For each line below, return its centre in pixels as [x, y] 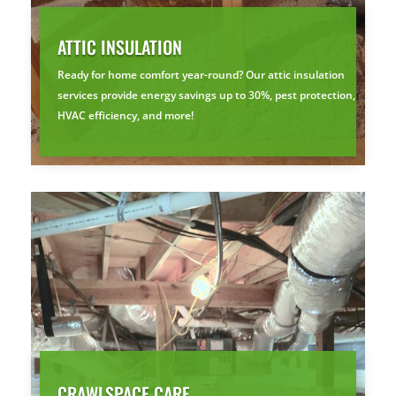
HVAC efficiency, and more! [126, 115]
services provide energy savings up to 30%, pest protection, [206, 95]
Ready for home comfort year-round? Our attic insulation [201, 74]
